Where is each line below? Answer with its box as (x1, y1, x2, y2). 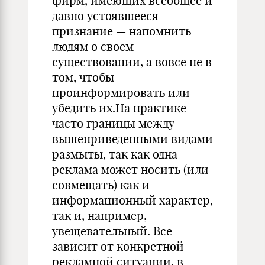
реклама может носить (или (52, 162, 209, 177)
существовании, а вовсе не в (52, 54, 212, 69)
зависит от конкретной (52, 239, 184, 254)
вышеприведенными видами (52, 131, 213, 146)
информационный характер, (52, 193, 213, 208)
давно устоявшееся (52, 8, 159, 23)
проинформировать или (52, 85, 190, 100)
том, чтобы (52, 70, 114, 85)
